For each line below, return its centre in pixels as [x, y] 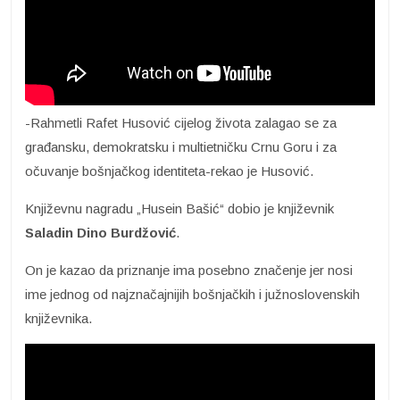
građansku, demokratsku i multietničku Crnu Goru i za [181, 146]
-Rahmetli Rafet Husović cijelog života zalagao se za [181, 122]
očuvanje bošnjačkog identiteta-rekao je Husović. [169, 171]
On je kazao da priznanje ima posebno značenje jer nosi [189, 270]
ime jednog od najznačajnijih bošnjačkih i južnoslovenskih [192, 294]
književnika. [58, 318]
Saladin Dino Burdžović [100, 232]
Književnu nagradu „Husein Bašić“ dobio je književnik [179, 208]
